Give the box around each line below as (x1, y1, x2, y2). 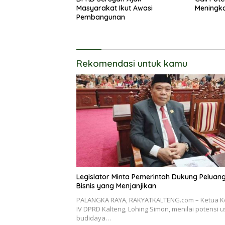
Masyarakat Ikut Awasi (76, 3, 153, 13)
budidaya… (76, 213, 111, 223)
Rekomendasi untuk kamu (76, 57, 187, 69)
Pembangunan (76, 12, 125, 22)
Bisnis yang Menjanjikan (76, 181, 156, 191)
